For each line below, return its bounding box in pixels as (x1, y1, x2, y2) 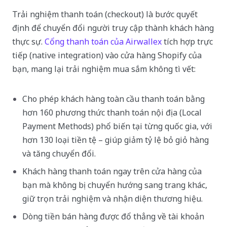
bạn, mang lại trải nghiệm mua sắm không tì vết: (12, 63, 196, 74)
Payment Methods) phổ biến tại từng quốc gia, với (22, 120, 212, 132)
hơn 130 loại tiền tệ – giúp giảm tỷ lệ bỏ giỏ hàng (22, 134, 209, 145)
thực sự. (12, 35, 45, 47)
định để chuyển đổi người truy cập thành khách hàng (12, 22, 214, 33)
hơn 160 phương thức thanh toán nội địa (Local (22, 106, 202, 118)
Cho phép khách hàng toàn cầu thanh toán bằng (22, 93, 205, 104)
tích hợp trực (162, 35, 213, 47)
